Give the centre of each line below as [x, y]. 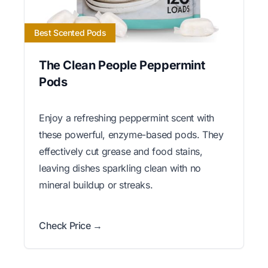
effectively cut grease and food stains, [121, 152]
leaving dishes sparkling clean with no [120, 168]
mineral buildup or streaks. [96, 185]
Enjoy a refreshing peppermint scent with [127, 118]
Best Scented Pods [70, 33]
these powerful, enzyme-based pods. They [131, 135]
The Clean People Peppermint [122, 66]
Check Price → [71, 226]
